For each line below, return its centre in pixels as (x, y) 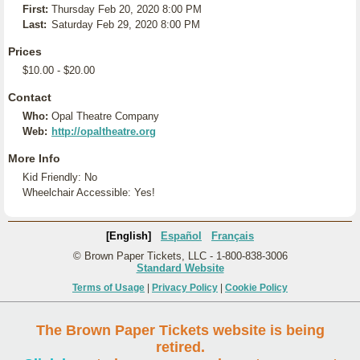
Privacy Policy (185, 288)
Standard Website (180, 268)
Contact (30, 97)
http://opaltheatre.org (104, 131)
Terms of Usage (108, 288)
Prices (25, 51)
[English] (129, 236)
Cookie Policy (256, 288)
